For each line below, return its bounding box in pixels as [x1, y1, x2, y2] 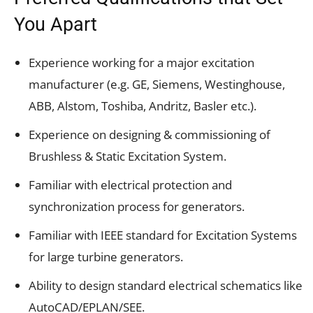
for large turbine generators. [29, 248, 183, 265]
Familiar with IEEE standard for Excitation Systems [29, 226, 297, 243]
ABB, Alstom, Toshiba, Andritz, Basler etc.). [29, 97, 256, 114]
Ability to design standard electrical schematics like [29, 277, 303, 293]
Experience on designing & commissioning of [29, 126, 270, 143]
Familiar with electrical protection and [29, 176, 232, 193]
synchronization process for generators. [29, 198, 245, 214]
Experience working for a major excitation [29, 54, 254, 71]
